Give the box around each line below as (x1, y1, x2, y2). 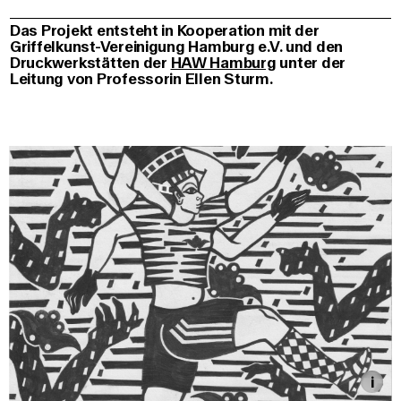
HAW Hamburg (170, 54, 277, 73)
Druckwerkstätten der (10, 54, 171, 73)
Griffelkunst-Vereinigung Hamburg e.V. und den (10, 38, 344, 56)
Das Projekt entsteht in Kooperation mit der (10, 21, 320, 40)
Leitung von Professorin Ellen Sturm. (10, 70, 273, 89)
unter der (276, 54, 346, 73)
